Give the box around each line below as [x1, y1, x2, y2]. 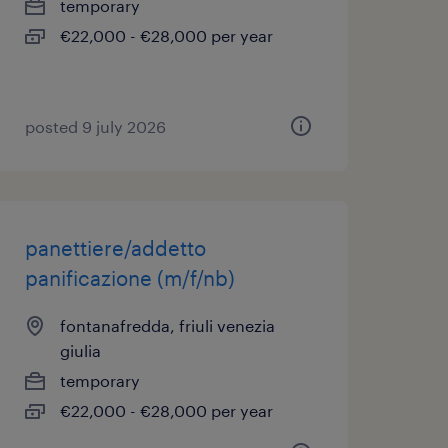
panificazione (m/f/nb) [24, 266, 235, 290]
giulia [59, 341, 101, 360]
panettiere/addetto [24, 236, 206, 260]
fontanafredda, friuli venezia [59, 316, 275, 335]
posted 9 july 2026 [24, 117, 166, 136]
